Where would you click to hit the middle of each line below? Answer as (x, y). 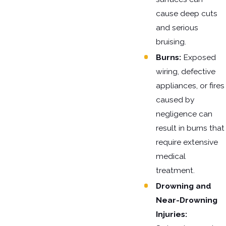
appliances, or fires (190, 86)
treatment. (175, 171)
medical (171, 156)
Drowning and (184, 186)
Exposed (199, 58)
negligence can (184, 114)
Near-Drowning (187, 200)
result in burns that (190, 128)
